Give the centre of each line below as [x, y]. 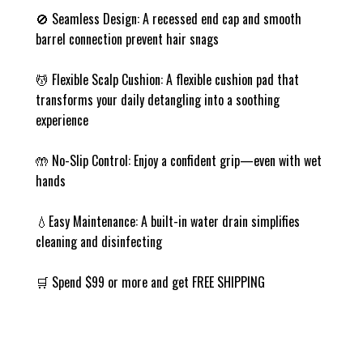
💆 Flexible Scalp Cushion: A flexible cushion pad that [167, 80]
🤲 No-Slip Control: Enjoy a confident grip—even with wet [179, 161]
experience [62, 120]
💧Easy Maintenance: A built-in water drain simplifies [168, 222]
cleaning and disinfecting [99, 242]
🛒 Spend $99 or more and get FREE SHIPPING [150, 282]
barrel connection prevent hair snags [127, 39]
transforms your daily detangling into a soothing [158, 100]
